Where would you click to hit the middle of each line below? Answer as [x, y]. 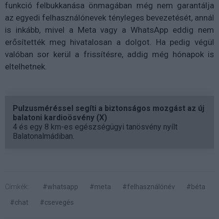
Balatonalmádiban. [44, 136]
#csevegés [57, 203]
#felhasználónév [149, 187]
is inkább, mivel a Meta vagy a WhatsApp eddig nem [109, 30]
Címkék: [17, 187]
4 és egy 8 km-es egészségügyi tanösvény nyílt [95, 127]
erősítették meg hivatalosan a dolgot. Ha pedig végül [109, 42]
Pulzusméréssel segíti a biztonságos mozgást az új [109, 109]
